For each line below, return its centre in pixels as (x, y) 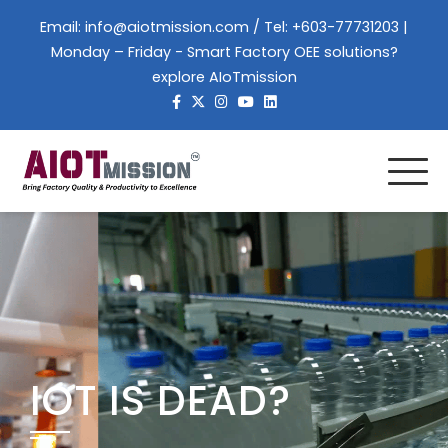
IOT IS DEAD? (160, 401)
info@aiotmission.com (167, 27)
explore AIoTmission (224, 77)
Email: (62, 27)
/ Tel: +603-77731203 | (328, 27)
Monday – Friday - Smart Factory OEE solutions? (224, 52)
